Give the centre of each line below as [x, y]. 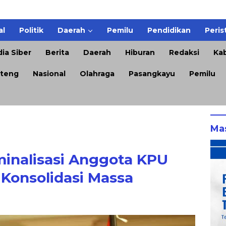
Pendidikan [169, 31]
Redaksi [184, 52]
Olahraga [97, 73]
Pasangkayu [152, 73]
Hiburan [140, 52]
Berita [57, 52]
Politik [31, 31]
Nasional [49, 73]
